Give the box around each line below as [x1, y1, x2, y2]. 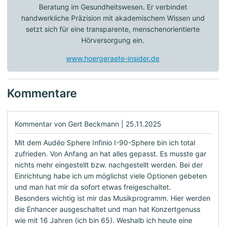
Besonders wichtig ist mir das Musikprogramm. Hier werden [15, 193, 210, 202]
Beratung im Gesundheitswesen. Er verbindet [38, 2, 187, 11]
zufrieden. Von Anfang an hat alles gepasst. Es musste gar [15, 149, 206, 158]
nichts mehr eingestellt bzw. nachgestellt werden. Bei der [15, 160, 203, 169]
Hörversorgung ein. [81, 35, 145, 44]
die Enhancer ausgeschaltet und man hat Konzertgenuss [15, 204, 200, 213]
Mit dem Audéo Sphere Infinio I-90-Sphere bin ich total [15, 138, 195, 147]
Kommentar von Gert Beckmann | [15, 119, 126, 128]
